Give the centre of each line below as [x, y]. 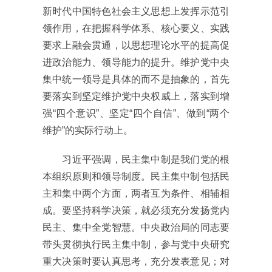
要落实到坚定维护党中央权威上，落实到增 [136, 97]
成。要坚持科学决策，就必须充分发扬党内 [136, 211]
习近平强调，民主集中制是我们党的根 [136, 160]
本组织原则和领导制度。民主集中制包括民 [136, 177]
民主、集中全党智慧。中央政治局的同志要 [136, 228]
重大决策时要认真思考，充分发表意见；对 [136, 262]
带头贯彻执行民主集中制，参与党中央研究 [136, 245]
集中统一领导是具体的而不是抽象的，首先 [136, 80]
